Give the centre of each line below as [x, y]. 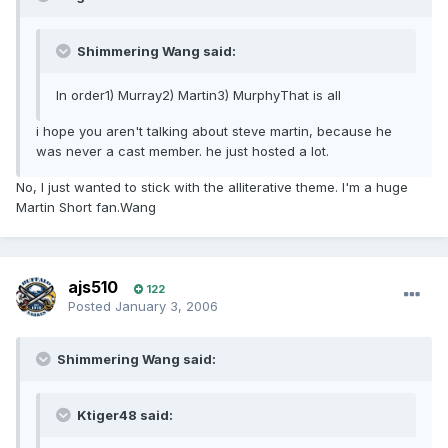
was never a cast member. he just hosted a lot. [182, 151]
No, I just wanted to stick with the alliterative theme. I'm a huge [212, 187]
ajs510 [93, 287]
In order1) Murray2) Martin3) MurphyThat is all [198, 95]
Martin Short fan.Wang [86, 207]
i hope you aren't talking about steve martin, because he [214, 131]
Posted [91, 306]
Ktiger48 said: [123, 415]
